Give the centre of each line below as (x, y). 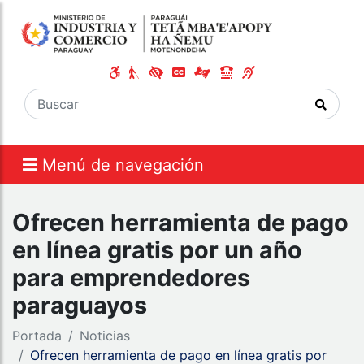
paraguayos (80, 305)
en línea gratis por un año (157, 250)
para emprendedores (131, 278)
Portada (37, 336)
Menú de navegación (123, 165)
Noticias (105, 336)
